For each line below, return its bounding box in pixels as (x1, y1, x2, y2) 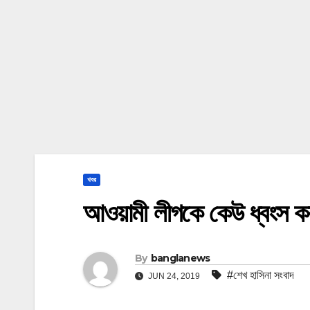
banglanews (150, 251, 210, 264)
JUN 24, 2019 (146, 271, 202, 281)
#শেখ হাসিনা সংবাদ (227, 268, 294, 281)
